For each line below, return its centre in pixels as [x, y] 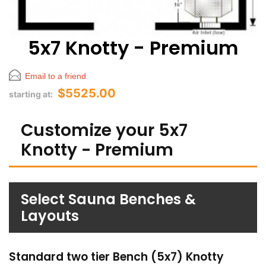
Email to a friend [56, 76]
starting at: [32, 94]
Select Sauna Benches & [108, 199]
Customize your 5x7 [104, 131]
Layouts [50, 216]
